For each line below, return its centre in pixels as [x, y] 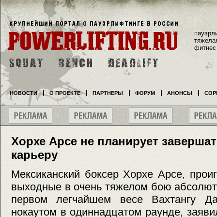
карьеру [34, 155]
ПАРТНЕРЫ [108, 93]
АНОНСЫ [180, 93]
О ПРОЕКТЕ [65, 93]
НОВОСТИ [23, 93]
